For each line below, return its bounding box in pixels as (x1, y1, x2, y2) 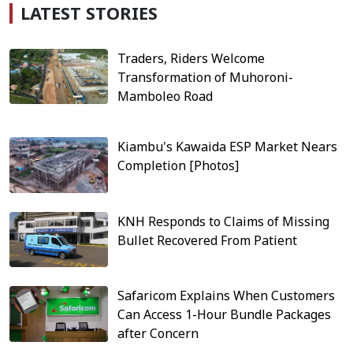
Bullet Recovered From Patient (117, 231, 298, 249)
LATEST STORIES (20, 2, 158, 24)
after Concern (117, 325, 199, 343)
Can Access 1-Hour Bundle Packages (117, 306, 332, 324)
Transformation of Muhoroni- (117, 69, 294, 86)
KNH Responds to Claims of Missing (117, 212, 330, 230)
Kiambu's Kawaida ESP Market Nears (117, 138, 338, 155)
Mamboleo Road (117, 87, 214, 105)
